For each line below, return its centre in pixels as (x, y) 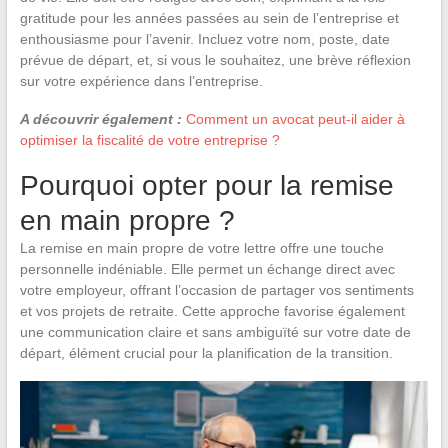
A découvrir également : (100, 119)
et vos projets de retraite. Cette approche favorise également (212, 311)
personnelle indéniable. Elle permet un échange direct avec (207, 269)
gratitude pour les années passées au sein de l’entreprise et (209, 18)
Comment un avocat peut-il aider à (295, 119)
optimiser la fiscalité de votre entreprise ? (149, 140)
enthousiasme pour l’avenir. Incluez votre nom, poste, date (204, 39)
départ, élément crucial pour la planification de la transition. (206, 353)
